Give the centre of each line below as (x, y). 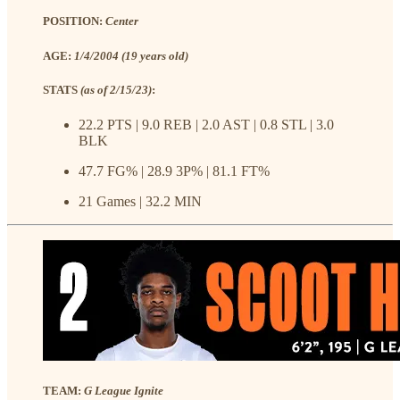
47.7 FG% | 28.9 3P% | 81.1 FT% (174, 171)
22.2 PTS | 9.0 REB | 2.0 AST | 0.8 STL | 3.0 (206, 124)
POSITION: (74, 21)
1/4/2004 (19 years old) (131, 55)
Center (122, 21)
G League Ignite (124, 391)
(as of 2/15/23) (116, 89)
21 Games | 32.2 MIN (140, 201)
